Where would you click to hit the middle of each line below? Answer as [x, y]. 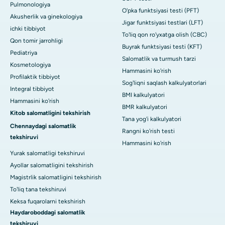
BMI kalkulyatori [143, 95]
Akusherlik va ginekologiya [46, 16]
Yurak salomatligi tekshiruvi [47, 153]
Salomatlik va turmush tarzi [159, 59]
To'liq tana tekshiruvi [38, 189]
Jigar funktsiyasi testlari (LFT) [162, 22]
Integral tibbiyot [32, 89]
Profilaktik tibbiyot [35, 77]
